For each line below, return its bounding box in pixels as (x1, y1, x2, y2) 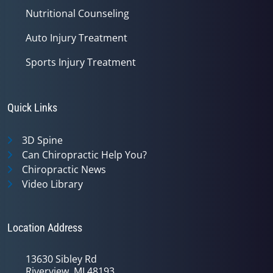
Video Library (22, 177, 83, 191)
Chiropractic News (22, 162, 106, 176)
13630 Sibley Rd (26, 252, 97, 266)
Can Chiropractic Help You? (22, 147, 147, 161)
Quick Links (7, 101, 57, 114)
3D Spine (22, 133, 63, 147)
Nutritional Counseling (26, 6, 129, 20)
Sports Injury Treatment (26, 55, 136, 69)
